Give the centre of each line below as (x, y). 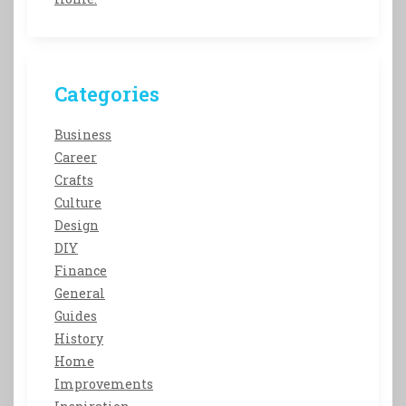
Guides (76, 316)
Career (76, 158)
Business (83, 135)
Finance (81, 271)
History (79, 339)
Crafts (74, 180)
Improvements (104, 384)
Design (77, 226)
